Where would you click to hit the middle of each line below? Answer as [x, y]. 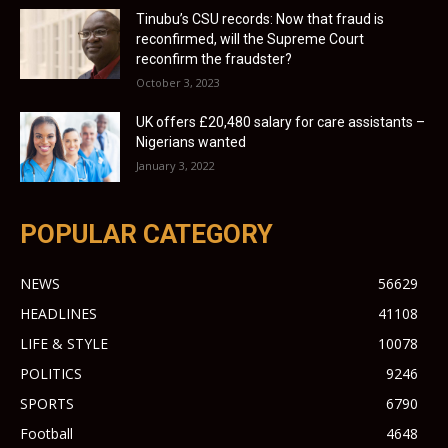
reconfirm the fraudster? [214, 59]
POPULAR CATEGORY [146, 234]
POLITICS [51, 374]
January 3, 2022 [175, 166]
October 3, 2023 [178, 83]
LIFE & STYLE [64, 344]
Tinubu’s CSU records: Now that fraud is [260, 19]
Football [46, 434]
